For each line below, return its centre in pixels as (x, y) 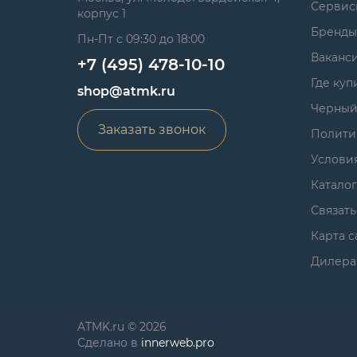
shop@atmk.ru (126, 91)
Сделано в (109, 342)
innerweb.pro (178, 342)
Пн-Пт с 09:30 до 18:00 (141, 39)
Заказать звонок (152, 129)
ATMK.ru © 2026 (122, 326)
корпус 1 (102, 13)
